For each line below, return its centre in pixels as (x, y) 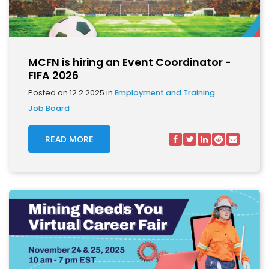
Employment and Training (165, 93)
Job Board (49, 108)
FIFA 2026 (53, 76)
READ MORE (69, 139)
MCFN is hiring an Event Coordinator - (130, 62)
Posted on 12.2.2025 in (71, 93)
